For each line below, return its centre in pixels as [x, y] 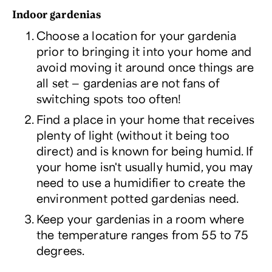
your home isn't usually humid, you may [145, 166]
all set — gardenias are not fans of [128, 82]
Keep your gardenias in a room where [141, 218]
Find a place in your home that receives [146, 119]
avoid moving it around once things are [145, 66]
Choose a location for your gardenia [137, 35]
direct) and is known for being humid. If [145, 150]
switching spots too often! [109, 98]
